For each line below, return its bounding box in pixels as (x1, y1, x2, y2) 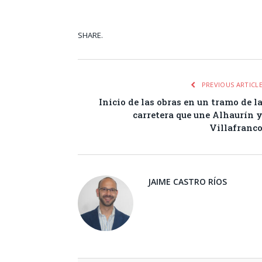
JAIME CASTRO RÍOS (148, 176, 227, 188)
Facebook (208, 31, 249, 42)
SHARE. (78, 30, 103, 41)
